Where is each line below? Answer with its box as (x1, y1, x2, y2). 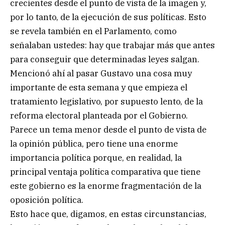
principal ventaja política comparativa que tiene (10, 166, 200, 178)
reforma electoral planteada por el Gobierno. (10, 110, 188, 122)
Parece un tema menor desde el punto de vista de (10, 124, 206, 136)
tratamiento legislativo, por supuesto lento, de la (10, 96, 203, 107)
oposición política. (10, 194, 83, 206)
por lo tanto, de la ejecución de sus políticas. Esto (10, 12, 206, 23)
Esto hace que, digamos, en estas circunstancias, (10, 208, 206, 220)
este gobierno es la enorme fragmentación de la (10, 180, 201, 192)
